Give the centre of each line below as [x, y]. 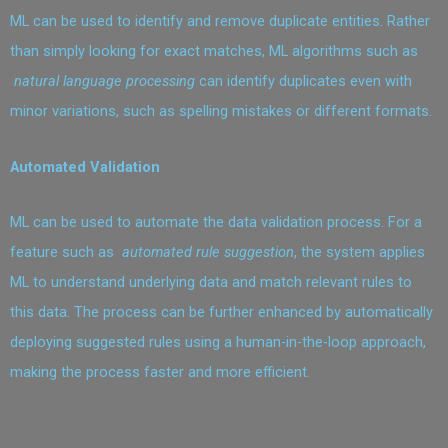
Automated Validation [85, 166]
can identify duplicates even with [303, 81]
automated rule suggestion [208, 252]
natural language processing [104, 81]
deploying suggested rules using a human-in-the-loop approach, [218, 342]
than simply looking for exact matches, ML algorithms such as [214, 51]
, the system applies [359, 252]
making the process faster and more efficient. [162, 372]
